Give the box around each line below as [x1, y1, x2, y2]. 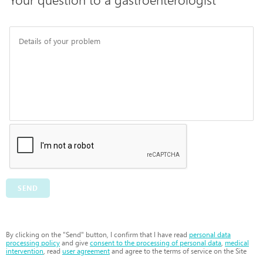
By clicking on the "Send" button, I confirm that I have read [6, 230, 189, 239]
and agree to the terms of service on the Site [110, 247, 247, 255]
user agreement [62, 247, 110, 255]
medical [225, 238, 249, 247]
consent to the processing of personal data [90, 238, 221, 247]
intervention [6, 247, 43, 255]
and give [60, 238, 90, 247]
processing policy [6, 238, 60, 247]
